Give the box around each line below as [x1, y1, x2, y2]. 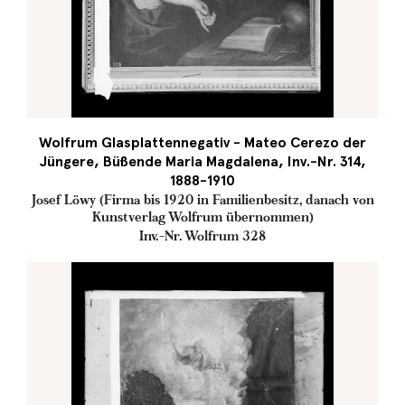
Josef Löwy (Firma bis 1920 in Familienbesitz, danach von [31, 192, 374, 208]
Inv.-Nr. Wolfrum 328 [139, 228, 266, 244]
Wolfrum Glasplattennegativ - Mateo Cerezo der [39, 134, 366, 151]
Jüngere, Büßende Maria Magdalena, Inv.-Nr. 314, [39, 153, 366, 170]
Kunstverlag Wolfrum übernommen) [91, 209, 314, 225]
